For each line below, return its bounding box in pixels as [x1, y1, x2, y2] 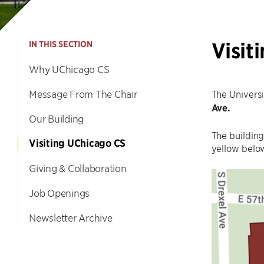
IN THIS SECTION [29, 39, 93, 49]
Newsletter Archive [29, 212, 113, 223]
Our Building [29, 113, 84, 124]
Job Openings [29, 187, 90, 199]
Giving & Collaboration [29, 162, 127, 174]
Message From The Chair [29, 88, 137, 100]
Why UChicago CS [29, 63, 110, 75]
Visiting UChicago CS [29, 137, 126, 150]
